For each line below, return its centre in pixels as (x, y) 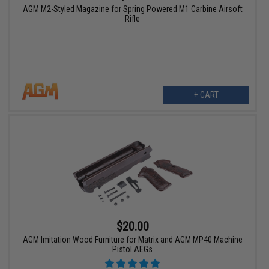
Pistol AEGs (133, 249)
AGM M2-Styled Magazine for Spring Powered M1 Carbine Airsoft (132, 9)
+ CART (206, 95)
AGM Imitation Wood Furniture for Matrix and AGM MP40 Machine (132, 240)
